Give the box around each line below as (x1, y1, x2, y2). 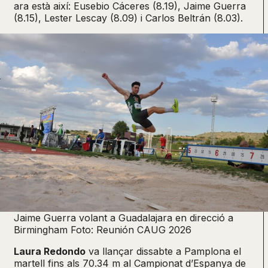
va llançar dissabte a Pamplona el (86, 245, 241, 257)
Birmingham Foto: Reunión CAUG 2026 (14, 223, 191, 236)
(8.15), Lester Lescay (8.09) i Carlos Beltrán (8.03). (14, 12, 243, 24)
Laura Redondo (14, 245, 86, 257)
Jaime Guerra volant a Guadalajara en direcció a (14, 211, 233, 224)
